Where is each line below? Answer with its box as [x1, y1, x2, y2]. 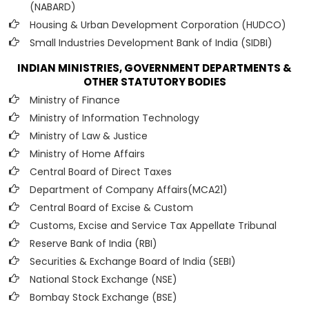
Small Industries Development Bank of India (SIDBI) [30, 36, 272, 50]
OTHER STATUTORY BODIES [83, 74, 226, 89]
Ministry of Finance [30, 93, 120, 107]
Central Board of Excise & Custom [30, 201, 193, 215]
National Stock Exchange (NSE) [30, 272, 177, 286]
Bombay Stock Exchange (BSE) [30, 290, 177, 304]
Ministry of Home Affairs [30, 147, 145, 161]
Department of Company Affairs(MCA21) [30, 183, 228, 197]
